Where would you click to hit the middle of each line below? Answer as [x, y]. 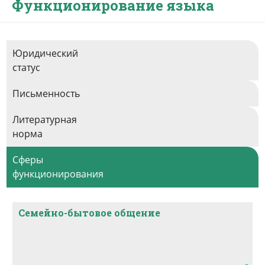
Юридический [45, 53]
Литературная [45, 119]
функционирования [58, 174]
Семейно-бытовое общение [89, 213]
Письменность [46, 93]
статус [26, 67]
